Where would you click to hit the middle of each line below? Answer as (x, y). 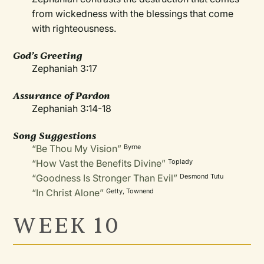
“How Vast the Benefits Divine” (99, 163)
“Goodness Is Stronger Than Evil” (105, 178)
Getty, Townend (130, 191)
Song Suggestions (55, 136)
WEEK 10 (67, 226)
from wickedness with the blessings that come (133, 14)
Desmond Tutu (202, 176)
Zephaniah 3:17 (65, 68)
